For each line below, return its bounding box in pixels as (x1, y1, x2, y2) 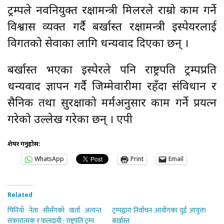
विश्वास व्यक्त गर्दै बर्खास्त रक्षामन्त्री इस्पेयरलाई (7, 20, 216, 35)
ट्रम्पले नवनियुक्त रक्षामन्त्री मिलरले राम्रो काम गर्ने (7, 3, 216, 18)
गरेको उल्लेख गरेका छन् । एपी (7, 112, 132, 127)
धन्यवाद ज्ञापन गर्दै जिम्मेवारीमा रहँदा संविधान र (7, 79, 216, 94)
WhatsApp (34, 155, 64, 163)
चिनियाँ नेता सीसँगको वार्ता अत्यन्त (7, 204, 102, 216)
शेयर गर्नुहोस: (7, 140, 40, 148)
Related (7, 191, 32, 199)
